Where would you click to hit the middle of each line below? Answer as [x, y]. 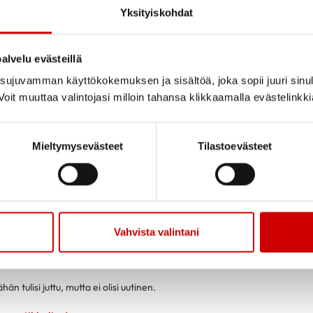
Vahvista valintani [156, 232]
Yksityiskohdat [156, 13]
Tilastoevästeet [235, 146]
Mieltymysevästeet [78, 146]
